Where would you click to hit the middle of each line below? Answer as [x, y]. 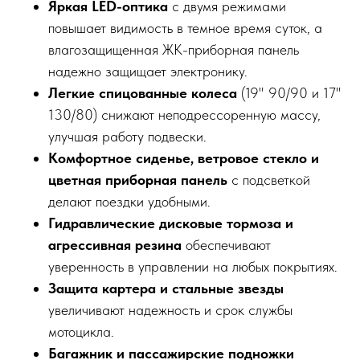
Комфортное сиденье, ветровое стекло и [184, 158]
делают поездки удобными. [129, 202]
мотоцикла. [81, 332]
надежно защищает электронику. [148, 72]
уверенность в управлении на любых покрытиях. [193, 267]
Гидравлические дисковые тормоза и [171, 223]
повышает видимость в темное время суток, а [185, 28]
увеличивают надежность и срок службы [170, 310]
